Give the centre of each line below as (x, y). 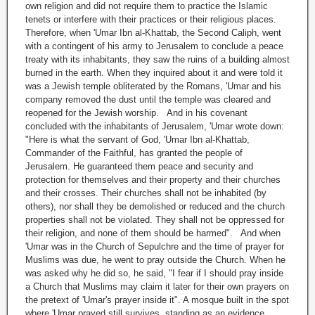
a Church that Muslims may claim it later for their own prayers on (157, 287)
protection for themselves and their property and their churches (153, 180)
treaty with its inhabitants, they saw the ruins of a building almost (157, 60)
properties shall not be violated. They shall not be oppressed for (155, 220)
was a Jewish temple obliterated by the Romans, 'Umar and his (153, 86)
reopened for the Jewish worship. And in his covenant (136, 113)
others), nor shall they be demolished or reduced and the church (155, 207)
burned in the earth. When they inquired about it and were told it (154, 73)
